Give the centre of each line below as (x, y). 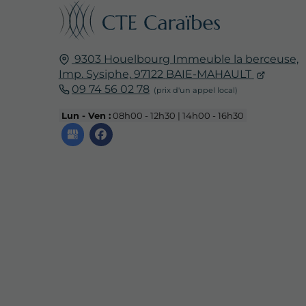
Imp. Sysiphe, (95, 74)
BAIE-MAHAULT (208, 74)
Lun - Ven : (86, 115)
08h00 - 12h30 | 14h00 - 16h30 (177, 115)
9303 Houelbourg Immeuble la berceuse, (186, 59)
